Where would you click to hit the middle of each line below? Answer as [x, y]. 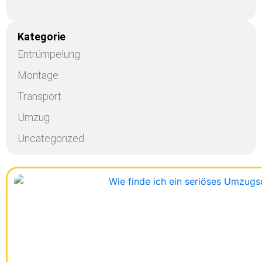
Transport [39, 96]
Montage [38, 75]
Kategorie [42, 37]
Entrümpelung [49, 54]
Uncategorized [51, 138]
